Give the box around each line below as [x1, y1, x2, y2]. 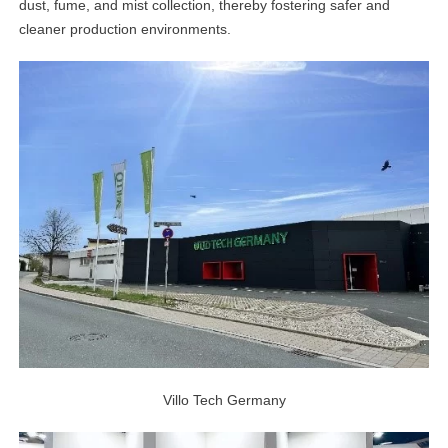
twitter [368, 125, 411, 143]
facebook [357, 71, 422, 89]
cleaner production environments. [19, 21, 232, 38]
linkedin [361, 17, 418, 35]
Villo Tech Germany [162, 392, 286, 409]
